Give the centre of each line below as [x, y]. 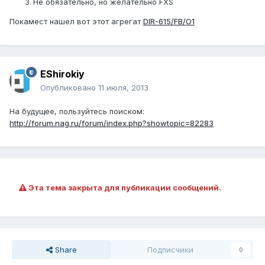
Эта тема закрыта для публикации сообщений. [124, 188]
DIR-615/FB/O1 [169, 22]
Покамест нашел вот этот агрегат [76, 22]
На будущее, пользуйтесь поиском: [77, 112]
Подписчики [170, 250]
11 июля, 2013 [123, 88]
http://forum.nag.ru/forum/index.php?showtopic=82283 [112, 123]
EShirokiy [62, 74]
